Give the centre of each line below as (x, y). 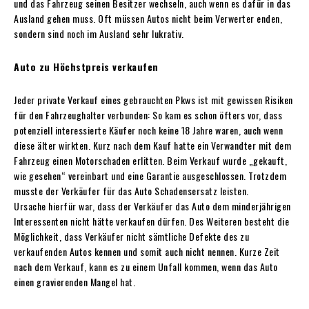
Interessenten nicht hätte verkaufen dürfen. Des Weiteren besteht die (151, 221)
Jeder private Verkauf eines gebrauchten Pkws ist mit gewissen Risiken (153, 99)
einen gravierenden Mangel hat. (74, 281)
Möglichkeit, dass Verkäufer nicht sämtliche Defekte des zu (131, 236)
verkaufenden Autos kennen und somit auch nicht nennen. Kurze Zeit (147, 251)
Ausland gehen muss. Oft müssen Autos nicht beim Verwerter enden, (148, 18)
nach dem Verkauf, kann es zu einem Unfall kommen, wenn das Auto (146, 266)
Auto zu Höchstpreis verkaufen (86, 66)
